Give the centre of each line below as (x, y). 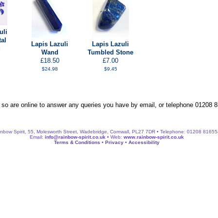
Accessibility (144, 142)
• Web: (114, 137)
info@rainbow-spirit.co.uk (75, 137)
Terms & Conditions (77, 142)
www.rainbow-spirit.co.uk (154, 137)
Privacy (114, 142)
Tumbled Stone (110, 53)
